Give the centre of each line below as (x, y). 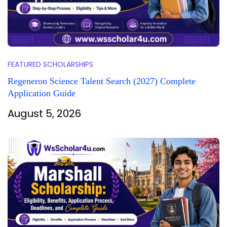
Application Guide (42, 93)
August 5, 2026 (44, 113)
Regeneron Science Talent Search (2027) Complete (102, 81)
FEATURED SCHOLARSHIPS (50, 64)
